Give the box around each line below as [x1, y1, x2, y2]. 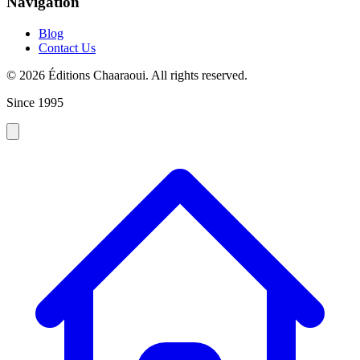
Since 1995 [6, 95, 63, 109]
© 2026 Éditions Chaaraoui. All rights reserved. [6, 67, 247, 82]
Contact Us [39, 40, 96, 55]
